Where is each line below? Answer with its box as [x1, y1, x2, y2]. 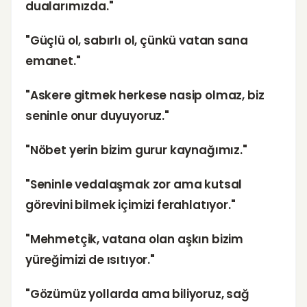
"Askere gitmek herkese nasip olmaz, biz [25, 87, 265, 103]
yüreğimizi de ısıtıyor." [25, 251, 155, 268]
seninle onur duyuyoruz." [25, 108, 169, 124]
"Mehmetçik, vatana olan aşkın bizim [25, 231, 244, 247]
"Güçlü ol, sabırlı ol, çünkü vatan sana [25, 32, 248, 49]
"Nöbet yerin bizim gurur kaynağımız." [25, 142, 247, 158]
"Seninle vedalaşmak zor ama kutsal [25, 176, 243, 193]
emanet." [25, 53, 81, 69]
